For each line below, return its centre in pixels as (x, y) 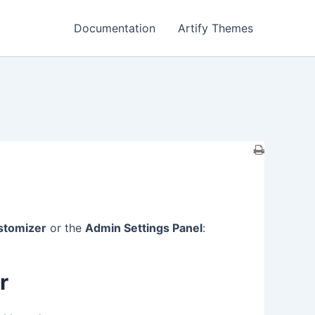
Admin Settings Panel (144, 228)
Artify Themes (216, 28)
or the (66, 228)
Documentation (115, 28)
